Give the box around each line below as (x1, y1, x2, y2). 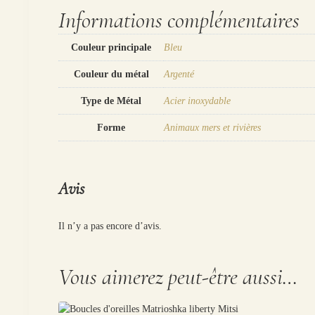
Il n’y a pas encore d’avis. (58, 221, 162, 232)
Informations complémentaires (58, 6, 300, 34)
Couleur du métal (73, 68, 149, 79)
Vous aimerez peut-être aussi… (58, 263, 298, 291)
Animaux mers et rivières (164, 122, 262, 133)
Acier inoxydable (164, 95, 231, 106)
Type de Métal (81, 95, 142, 106)
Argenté (164, 68, 195, 79)
